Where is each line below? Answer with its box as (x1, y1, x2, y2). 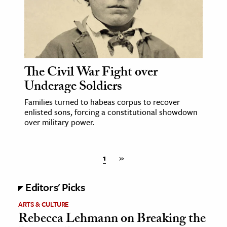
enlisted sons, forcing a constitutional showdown (24, 106, 198, 119)
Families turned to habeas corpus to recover (24, 96, 180, 108)
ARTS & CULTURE (18, 199, 69, 210)
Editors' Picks (25, 179, 85, 195)
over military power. (24, 116, 95, 129)
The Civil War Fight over (24, 62, 158, 85)
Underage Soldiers (24, 77, 122, 99)
